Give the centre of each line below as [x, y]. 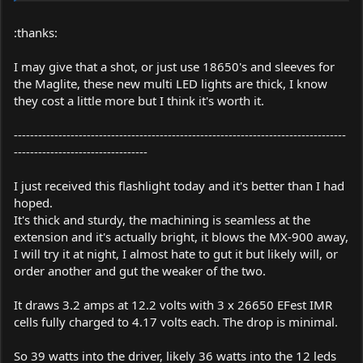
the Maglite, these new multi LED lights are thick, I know [171, 84]
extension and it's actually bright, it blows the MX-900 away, [181, 237]
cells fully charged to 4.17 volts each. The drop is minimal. [176, 322]
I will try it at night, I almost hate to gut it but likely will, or [176, 254]
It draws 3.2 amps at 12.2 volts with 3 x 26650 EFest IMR [173, 305]
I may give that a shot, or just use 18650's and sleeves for [174, 67]
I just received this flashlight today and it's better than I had [179, 186]
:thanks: [36, 33]
